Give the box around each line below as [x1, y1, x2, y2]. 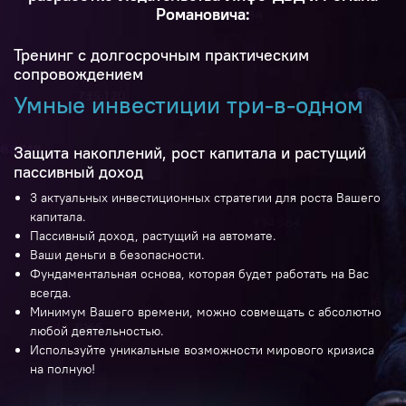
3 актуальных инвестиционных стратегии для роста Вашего [29, 189, 381, 207]
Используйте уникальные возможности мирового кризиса [29, 342, 374, 359]
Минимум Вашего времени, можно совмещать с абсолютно [29, 304, 382, 321]
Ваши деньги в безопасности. [29, 246, 205, 264]
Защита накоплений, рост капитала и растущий [14, 143, 366, 164]
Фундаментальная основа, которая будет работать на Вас [29, 266, 369, 283]
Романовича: [156, 4, 250, 24]
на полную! [29, 361, 95, 378]
